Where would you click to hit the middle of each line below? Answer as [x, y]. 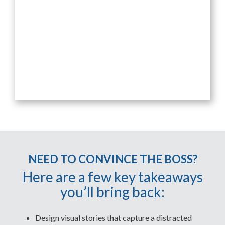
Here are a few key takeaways [113, 177]
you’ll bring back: [113, 192]
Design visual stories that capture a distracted [114, 217]
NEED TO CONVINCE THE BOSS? [113, 159]
